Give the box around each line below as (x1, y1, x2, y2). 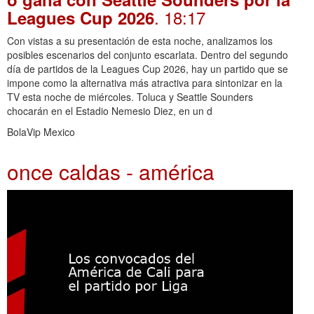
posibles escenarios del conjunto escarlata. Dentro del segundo (7, 48, 288, 62)
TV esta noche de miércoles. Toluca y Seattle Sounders (7, 90, 253, 104)
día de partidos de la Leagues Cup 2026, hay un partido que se (7, 62, 288, 76)
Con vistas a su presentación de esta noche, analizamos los (7, 34, 273, 48)
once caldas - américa (7, 156, 214, 187)
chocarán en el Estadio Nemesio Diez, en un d (7, 104, 212, 118)
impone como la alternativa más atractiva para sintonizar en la (7, 76, 282, 90)
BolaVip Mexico (7, 125, 75, 139)
